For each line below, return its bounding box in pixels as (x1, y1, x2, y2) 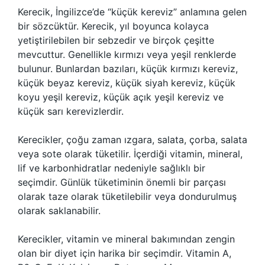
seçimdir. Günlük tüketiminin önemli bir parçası (18, 176, 226, 188)
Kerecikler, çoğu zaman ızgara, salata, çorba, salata (18, 134, 247, 146)
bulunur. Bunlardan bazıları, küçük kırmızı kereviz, (18, 63, 238, 75)
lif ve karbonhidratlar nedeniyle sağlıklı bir (18, 162, 205, 174)
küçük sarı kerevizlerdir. (18, 105, 124, 117)
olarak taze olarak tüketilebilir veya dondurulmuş (18, 190, 237, 202)
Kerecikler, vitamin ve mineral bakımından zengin (18, 233, 235, 245)
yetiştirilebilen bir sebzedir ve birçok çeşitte (18, 34, 214, 46)
